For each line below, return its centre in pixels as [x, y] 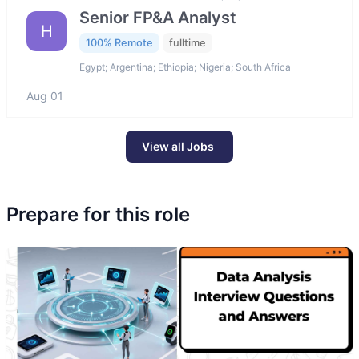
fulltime [188, 42]
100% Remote [119, 42]
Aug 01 [45, 96]
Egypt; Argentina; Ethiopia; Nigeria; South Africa [185, 67]
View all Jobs [178, 147]
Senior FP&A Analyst [158, 17]
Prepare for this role [98, 215]
